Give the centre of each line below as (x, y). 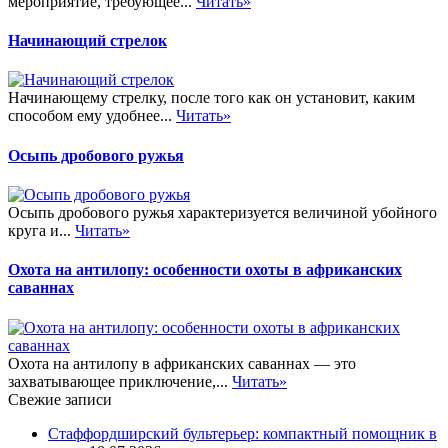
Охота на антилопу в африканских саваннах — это (182, 363)
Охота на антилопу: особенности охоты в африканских (205, 270)
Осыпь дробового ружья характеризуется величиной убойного (222, 212)
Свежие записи (60, 399)
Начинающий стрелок (87, 41)
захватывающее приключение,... (120, 381)
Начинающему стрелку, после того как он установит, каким (211, 98)
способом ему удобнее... (92, 116)
